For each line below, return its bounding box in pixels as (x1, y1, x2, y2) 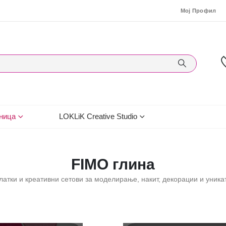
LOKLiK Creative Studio (59, 112, 137, 121)
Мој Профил (180, 8, 216, 14)
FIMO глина (71, 156, 155, 173)
